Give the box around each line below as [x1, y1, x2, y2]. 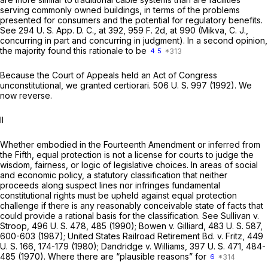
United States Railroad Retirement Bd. [68, 231, 217, 242]
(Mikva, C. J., [196, 25, 248, 36]
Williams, [154, 241, 190, 252]
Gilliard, [177, 221, 208, 232]
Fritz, [226, 231, 247, 242]
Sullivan [221, 211, 253, 221]
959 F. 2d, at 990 [128, 25, 196, 36]
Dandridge [101, 241, 145, 252]
